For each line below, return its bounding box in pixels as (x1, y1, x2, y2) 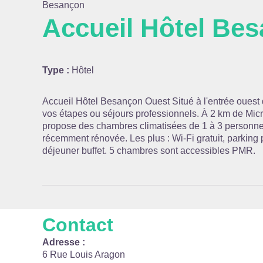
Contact (42, 214, 113, 235)
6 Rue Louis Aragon (42, 249, 125, 259)
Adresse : (42, 237, 85, 247)
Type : (42, 65, 72, 75)
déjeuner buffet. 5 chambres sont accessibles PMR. (42, 146, 255, 156)
